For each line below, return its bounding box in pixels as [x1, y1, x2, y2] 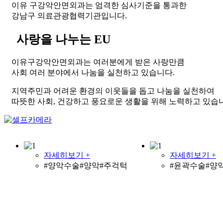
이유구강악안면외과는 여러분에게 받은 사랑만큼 [11, 58, 185, 67]
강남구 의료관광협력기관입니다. [11, 11, 127, 20]
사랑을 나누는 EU [16, 33, 111, 46]
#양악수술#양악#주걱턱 [44, 161, 127, 170]
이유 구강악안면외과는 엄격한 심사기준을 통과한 [11, 1, 187, 10]
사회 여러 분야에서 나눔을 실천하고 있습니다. [11, 68, 175, 77]
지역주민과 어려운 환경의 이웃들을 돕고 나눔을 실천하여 [11, 87, 215, 96]
